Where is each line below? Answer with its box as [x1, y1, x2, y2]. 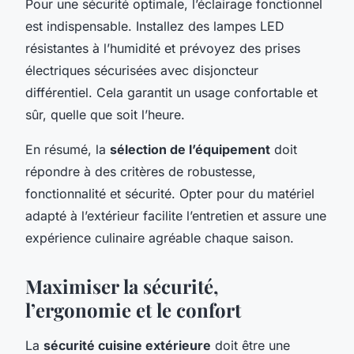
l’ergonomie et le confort [25, 296, 241, 322]
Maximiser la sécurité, [25, 273, 219, 299]
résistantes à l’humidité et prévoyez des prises [25, 40, 300, 56]
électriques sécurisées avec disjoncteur [25, 62, 258, 78]
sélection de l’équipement [110, 141, 270, 157]
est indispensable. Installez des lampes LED [25, 17, 284, 34]
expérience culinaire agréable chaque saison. [25, 229, 294, 246]
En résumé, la [25, 141, 110, 157]
